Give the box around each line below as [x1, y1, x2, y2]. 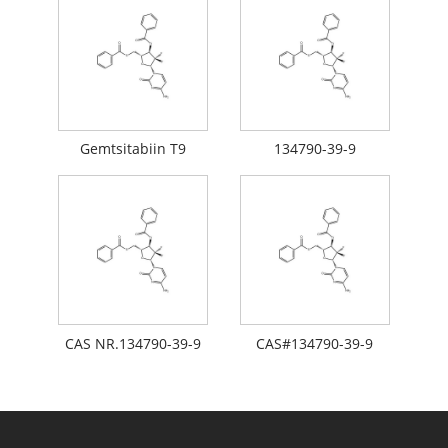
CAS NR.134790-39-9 [65, 333, 202, 353]
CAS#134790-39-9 [256, 333, 374, 353]
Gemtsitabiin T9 [80, 139, 187, 159]
